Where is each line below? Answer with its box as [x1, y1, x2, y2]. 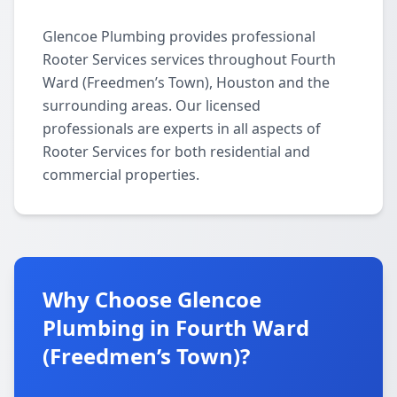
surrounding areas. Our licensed [43, 96, 261, 115]
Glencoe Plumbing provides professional [43, 27, 315, 46]
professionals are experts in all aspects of [43, 119, 321, 138]
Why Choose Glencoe [43, 284, 261, 314]
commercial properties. [43, 165, 199, 184]
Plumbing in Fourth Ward [43, 313, 309, 342]
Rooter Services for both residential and [43, 142, 310, 161]
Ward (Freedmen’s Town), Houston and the [43, 73, 330, 92]
